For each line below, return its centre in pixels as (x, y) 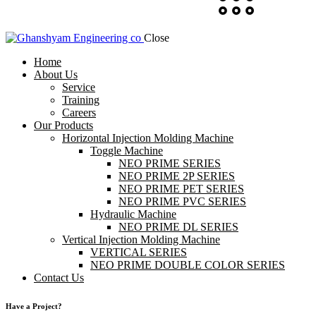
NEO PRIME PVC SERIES (182, 201)
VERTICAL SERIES (139, 252)
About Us (56, 74)
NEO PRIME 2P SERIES (177, 176)
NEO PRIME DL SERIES (178, 227)
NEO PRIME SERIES (170, 163)
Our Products (63, 125)
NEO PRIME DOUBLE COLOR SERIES (188, 265)
